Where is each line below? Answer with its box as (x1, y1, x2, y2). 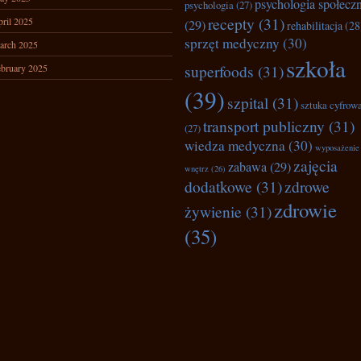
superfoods (185, 60, 254, 81)
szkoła (286, 52, 346, 84)
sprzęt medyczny (185, 34, 280, 52)
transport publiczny (203, 115, 325, 136)
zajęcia (293, 155, 338, 176)
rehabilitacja (287, 18, 342, 33)
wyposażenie (315, 142, 359, 153)
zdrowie (274, 197, 337, 223)
